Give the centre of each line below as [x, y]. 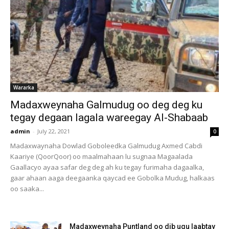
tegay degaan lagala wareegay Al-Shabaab [109, 117]
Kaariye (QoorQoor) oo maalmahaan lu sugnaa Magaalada [101, 156]
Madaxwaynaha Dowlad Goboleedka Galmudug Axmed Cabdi [106, 145]
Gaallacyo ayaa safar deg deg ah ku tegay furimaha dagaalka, [107, 167]
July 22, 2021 [54, 131]
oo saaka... [27, 188]
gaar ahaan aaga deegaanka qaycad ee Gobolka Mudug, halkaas [112, 178]
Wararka [24, 87]
